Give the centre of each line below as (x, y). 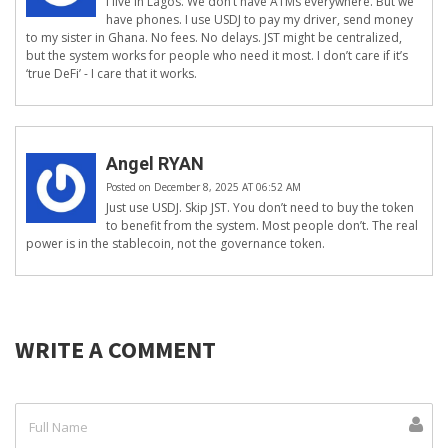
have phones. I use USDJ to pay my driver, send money (259, 20)
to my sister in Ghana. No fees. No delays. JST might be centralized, (214, 38)
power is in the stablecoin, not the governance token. (175, 244)
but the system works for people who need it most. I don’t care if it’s (217, 56)
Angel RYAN (155, 164)
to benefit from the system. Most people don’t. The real (262, 226)
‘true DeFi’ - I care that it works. (111, 74)
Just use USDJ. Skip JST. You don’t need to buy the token (260, 208)
